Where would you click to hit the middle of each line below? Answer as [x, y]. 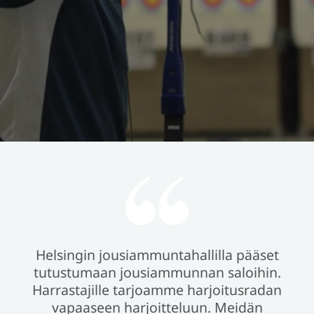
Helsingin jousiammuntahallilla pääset [157, 255]
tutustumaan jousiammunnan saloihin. [157, 273]
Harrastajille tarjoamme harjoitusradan [157, 290]
